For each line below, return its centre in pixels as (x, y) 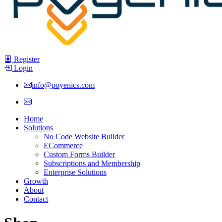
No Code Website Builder (84, 137)
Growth (36, 181)
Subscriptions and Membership (92, 163)
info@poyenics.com (63, 85)
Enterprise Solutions (75, 172)
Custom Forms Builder (79, 154)
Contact (36, 199)
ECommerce (63, 145)
